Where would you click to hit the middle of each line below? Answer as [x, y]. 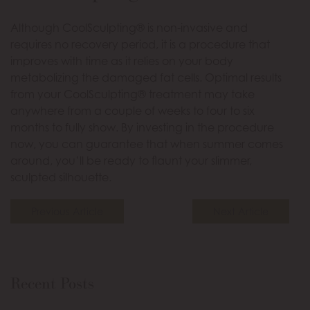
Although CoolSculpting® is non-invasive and [129, 28]
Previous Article [67, 211]
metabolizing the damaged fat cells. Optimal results [146, 77]
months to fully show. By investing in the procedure [142, 127]
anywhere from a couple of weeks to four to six [133, 111]
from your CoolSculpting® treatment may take [133, 94]
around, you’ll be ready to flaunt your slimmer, [131, 161]
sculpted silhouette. [61, 177]
